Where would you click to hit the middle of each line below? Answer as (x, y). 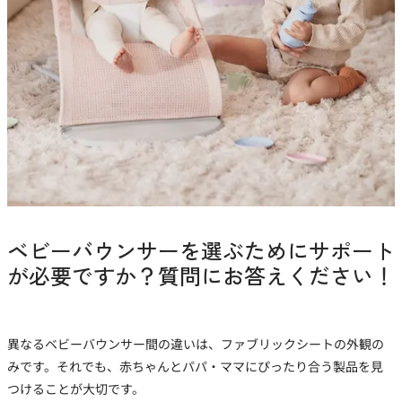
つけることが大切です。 (76, 389)
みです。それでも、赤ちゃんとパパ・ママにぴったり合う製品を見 (195, 367)
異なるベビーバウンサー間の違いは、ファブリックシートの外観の (196, 344)
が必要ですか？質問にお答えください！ (201, 275)
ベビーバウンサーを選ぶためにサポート (201, 250)
